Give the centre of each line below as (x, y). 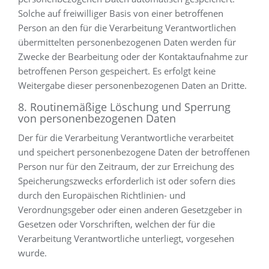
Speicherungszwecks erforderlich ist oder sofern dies (127, 181)
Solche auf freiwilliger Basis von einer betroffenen (121, 13)
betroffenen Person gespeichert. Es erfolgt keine (117, 71)
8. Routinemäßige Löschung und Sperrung (124, 107)
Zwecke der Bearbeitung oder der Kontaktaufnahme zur (133, 56)
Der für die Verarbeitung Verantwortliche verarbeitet (126, 138)
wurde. (32, 253)
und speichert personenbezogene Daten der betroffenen (134, 152)
